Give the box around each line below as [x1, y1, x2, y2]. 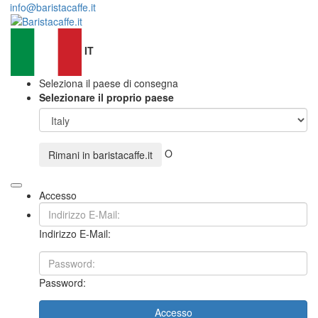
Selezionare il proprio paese [39, 90, 174, 104]
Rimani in [48, 148, 93, 162]
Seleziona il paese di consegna [39, 76, 178, 90]
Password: [39, 275, 86, 290]
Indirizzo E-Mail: [39, 226, 111, 241]
